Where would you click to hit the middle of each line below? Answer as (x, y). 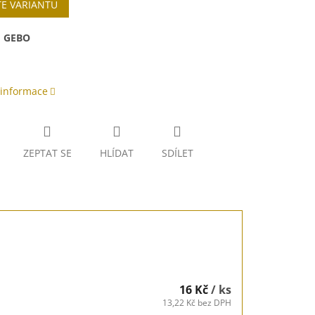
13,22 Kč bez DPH (197, 302)
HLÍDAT (116, 153)
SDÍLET (177, 153)
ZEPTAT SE (47, 153)
